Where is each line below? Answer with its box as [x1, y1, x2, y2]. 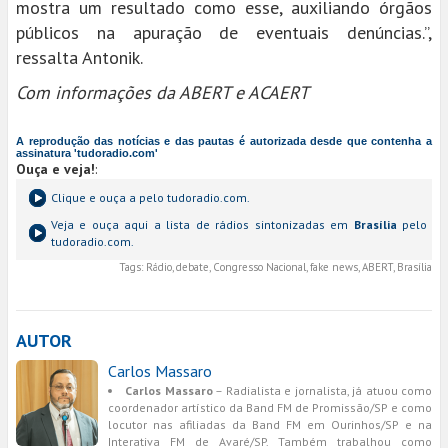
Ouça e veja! [16, 160, 95, 178]
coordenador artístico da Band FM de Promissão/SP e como [108, 400, 432, 415]
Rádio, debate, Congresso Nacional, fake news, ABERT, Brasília [143, 260, 432, 274]
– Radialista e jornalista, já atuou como [212, 383, 433, 398]
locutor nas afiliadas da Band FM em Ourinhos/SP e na [108, 417, 432, 432]
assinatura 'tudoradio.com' [16, 147, 158, 159]
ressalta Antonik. [16, 46, 143, 69]
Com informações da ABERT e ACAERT [16, 81, 309, 104]
